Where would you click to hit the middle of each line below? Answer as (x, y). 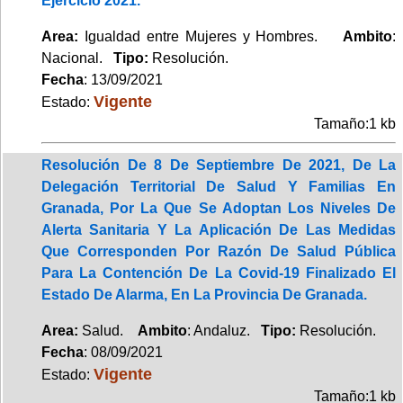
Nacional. (77, 58)
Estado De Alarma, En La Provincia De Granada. (204, 294)
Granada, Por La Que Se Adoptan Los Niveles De (219, 208)
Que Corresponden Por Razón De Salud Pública (219, 251)
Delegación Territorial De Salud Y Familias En (219, 186)
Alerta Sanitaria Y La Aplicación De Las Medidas (219, 229)
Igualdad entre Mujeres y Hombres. (210, 36)
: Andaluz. (224, 330)
